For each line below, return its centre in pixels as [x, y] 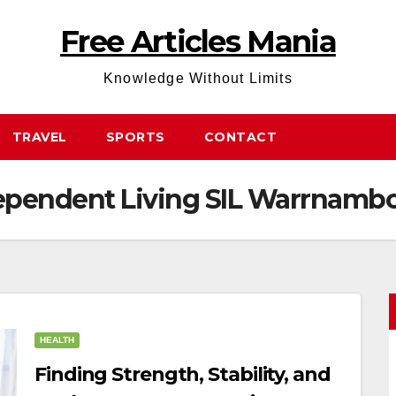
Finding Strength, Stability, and [183, 374]
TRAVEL [39, 137]
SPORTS [135, 137]
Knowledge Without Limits [198, 78]
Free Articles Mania [198, 42]
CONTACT [240, 137]
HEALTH [57, 340]
